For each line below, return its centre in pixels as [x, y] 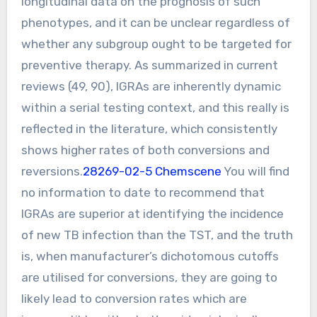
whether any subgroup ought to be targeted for [156, 44]
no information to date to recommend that [143, 192]
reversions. [52, 171]
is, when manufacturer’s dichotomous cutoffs [150, 256]
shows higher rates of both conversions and [145, 150]
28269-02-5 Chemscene [152, 171]
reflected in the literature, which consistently [149, 128]
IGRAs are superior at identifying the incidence [152, 213]
